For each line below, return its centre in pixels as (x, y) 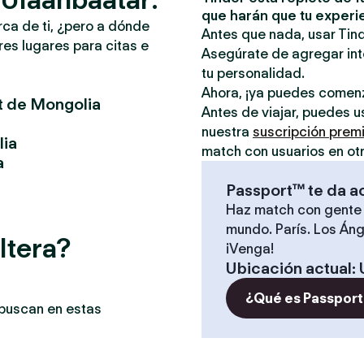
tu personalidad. (253, 73)
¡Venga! (250, 249)
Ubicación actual (289, 268)
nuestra (227, 132)
